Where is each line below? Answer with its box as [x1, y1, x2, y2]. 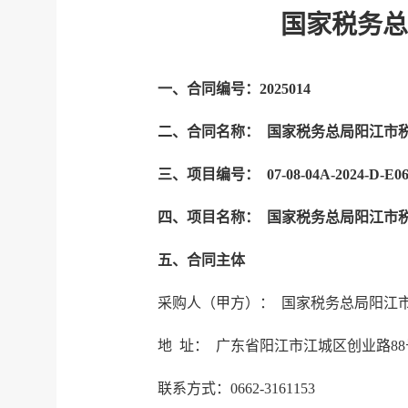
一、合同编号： [158, 80, 260, 97]
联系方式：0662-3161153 [158, 380, 315, 396]
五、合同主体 [158, 251, 245, 268]
